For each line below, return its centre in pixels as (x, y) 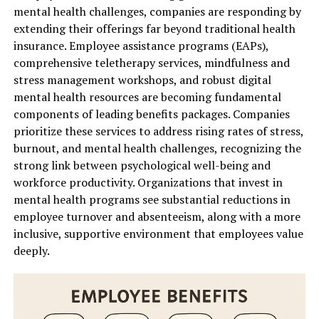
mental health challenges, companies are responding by (157, 11)
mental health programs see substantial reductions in (152, 199)
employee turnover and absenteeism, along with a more (157, 216)
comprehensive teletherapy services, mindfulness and (151, 62)
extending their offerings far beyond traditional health (154, 28)
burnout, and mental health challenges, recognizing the (157, 148)
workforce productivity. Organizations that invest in (148, 182)
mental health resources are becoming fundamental (147, 96)
